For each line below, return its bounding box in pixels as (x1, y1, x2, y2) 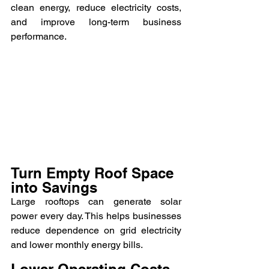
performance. (11, 31, 67, 42)
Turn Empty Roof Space (11, 164, 178, 181)
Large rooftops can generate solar (11, 195, 181, 207)
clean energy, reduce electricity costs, (11, 2, 181, 13)
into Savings (11, 178, 97, 196)
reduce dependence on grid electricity (11, 224, 181, 236)
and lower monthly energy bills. (11, 238, 143, 250)
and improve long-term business (11, 16, 181, 28)
